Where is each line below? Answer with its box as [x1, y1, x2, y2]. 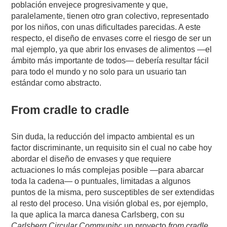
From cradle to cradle [11, 103, 130, 117]
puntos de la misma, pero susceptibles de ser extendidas [11, 187, 215, 197]
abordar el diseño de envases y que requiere [11, 154, 172, 163]
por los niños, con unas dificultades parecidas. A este [11, 22, 201, 31]
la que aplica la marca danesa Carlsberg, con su [11, 210, 185, 219]
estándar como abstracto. [11, 78, 102, 87]
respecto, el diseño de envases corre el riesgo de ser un [11, 33, 212, 43]
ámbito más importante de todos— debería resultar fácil [11, 56, 209, 65]
